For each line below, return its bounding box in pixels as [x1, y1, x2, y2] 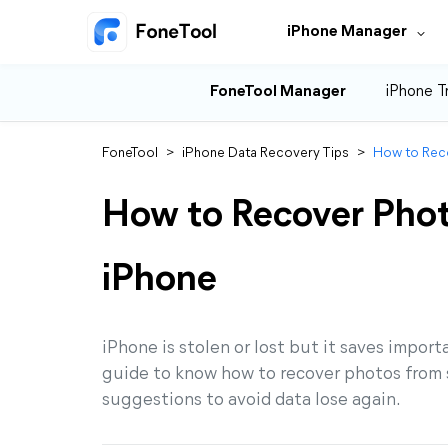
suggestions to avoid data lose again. [102, 391, 401, 410]
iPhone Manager [287, 24, 407, 40]
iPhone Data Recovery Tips [182, 146, 349, 161]
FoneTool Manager [210, 84, 346, 100]
